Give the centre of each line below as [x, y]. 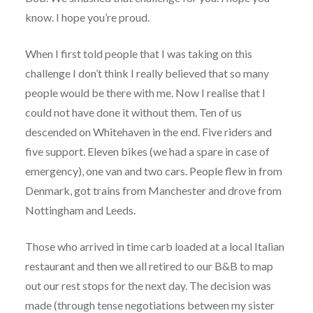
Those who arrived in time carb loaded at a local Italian [154, 246]
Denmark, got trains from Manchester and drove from [153, 190]
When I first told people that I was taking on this [138, 53]
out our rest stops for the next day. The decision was [148, 285]
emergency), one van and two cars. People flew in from [153, 170]
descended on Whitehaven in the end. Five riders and [148, 131]
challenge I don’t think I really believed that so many [147, 73]
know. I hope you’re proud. [87, 17]
